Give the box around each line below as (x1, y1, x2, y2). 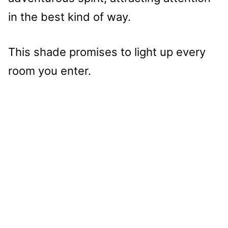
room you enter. (8, 64, 91, 78)
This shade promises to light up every (8, 45, 206, 59)
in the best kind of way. (8, 10, 131, 24)
